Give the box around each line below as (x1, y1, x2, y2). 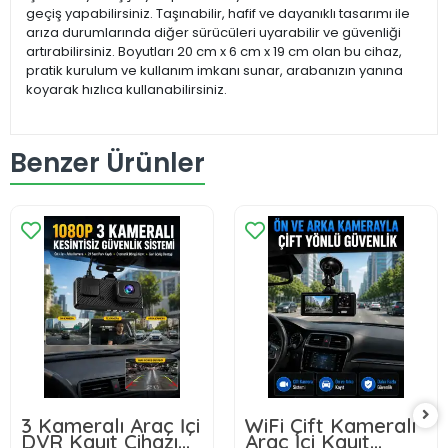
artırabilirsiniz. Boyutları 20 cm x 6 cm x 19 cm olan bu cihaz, (26, 41, 402, 61)
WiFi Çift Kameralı (245, 412, 416, 438)
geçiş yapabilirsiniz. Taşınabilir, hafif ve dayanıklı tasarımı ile (26, 3, 410, 23)
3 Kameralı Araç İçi (21, 412, 200, 438)
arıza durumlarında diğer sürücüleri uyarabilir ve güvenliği (26, 22, 401, 42)
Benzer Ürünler (10, 145, 205, 182)
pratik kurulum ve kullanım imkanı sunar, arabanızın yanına (26, 60, 403, 80)
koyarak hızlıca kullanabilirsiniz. (26, 79, 230, 99)
